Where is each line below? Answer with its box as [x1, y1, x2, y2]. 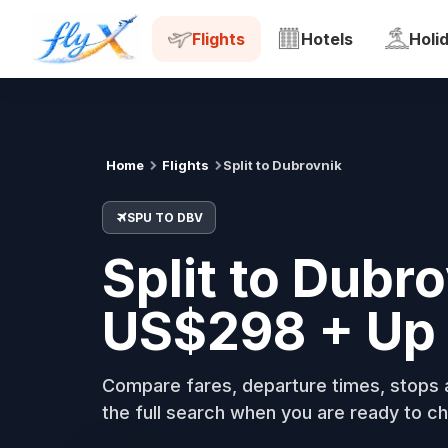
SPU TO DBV [127, 210, 203, 225]
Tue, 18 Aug [190, 18, 273, 36]
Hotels [301, 29, 353, 49]
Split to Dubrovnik [223, 157, 342, 173]
